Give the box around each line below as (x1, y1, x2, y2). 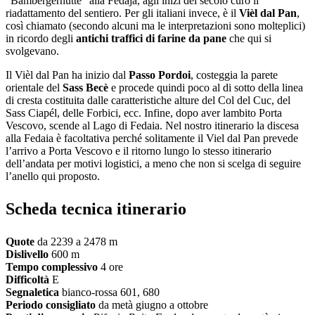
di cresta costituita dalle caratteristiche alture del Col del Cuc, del (6, 94, 290, 107)
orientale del (6, 82, 63, 94)
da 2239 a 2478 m (37, 236, 117, 248)
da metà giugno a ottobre (98, 299, 208, 311)
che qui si (226, 32, 271, 45)
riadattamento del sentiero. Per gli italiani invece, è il (6, 7, 236, 20)
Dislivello (6, 248, 49, 261)
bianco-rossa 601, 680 (59, 286, 160, 299)
